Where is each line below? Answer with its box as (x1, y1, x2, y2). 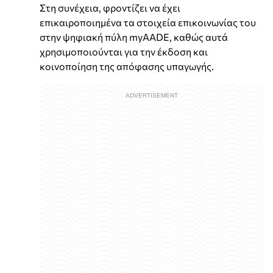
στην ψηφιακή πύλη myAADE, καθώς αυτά (40, 30, 228, 43)
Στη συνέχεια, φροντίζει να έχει (40, 1, 180, 13)
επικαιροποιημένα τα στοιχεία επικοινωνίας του (40, 16, 256, 28)
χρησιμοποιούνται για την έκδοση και (40, 45, 208, 57)
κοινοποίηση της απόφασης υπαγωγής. (40, 60, 214, 72)
